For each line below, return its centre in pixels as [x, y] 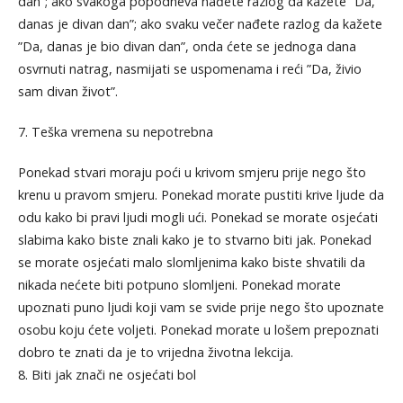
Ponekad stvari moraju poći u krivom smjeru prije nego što [192, 172]
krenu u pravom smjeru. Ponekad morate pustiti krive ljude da [201, 194]
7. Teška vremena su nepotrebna [115, 131]
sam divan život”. [67, 91]
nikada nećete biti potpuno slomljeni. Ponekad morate [179, 284]
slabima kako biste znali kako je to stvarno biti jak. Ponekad [194, 239]
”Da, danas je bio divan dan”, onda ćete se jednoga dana [187, 46]
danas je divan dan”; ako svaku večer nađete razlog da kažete [200, 23]
